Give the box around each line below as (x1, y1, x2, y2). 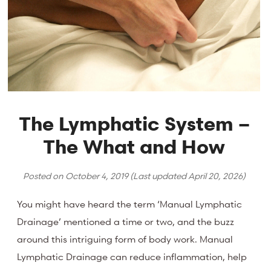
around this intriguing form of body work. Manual (17, 233, 233, 246)
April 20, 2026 (188, 169, 243, 181)
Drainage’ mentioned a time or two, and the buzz (17, 215, 235, 228)
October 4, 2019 (65, 169, 128, 181)
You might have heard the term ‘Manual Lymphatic (17, 198, 243, 211)
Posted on (22, 169, 65, 181)
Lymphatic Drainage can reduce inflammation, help (17, 250, 247, 263)
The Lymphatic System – (18, 111, 250, 135)
